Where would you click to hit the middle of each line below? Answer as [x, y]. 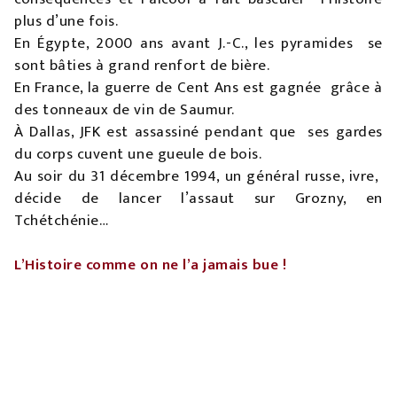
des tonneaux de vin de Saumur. [127, 110]
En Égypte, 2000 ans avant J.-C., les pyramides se [198, 44]
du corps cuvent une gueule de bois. [138, 155]
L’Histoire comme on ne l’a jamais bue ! [151, 265]
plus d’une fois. [68, 22]
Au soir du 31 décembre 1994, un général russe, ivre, [198, 177]
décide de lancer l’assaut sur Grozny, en [198, 199]
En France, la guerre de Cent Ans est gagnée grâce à [198, 88]
